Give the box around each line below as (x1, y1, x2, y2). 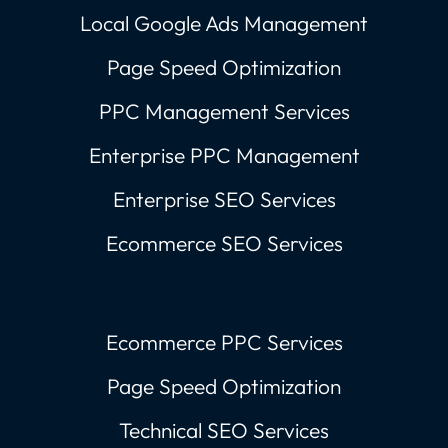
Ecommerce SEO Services (105, 230, 343, 256)
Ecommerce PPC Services (105, 329, 343, 355)
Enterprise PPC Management (88, 142, 360, 168)
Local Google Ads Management (80, 10, 368, 36)
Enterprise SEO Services (112, 186, 336, 212)
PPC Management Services (98, 98, 350, 124)
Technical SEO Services (119, 417, 329, 443)
